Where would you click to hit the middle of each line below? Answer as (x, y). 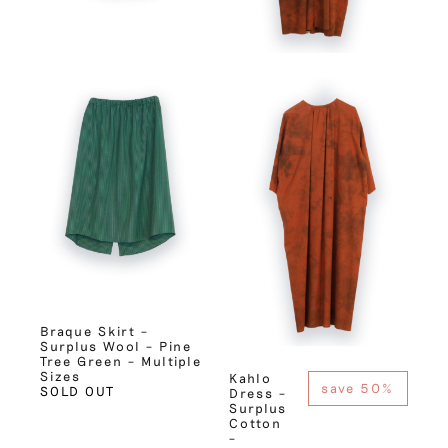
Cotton (255, 423)
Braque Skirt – (95, 330)
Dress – (257, 393)
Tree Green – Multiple (121, 360)
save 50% (358, 388)
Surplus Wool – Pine (116, 345)
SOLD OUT (78, 390)
